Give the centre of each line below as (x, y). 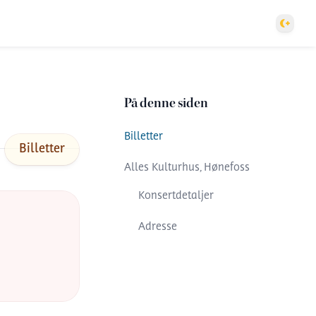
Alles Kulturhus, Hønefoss (187, 168)
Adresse (158, 227)
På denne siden (166, 103)
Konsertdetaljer (176, 196)
